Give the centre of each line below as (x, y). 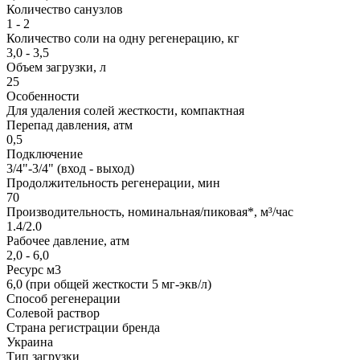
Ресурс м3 (34, 270)
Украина (30, 342)
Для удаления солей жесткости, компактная (125, 111)
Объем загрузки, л (56, 67)
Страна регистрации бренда (83, 328)
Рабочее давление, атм (68, 241)
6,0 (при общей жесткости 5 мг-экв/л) (109, 284)
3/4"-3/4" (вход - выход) (70, 169)
